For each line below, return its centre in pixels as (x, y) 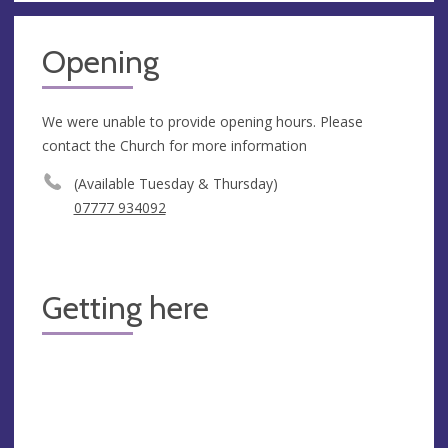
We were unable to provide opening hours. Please (202, 121)
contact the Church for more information (174, 145)
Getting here (125, 307)
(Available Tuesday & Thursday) (175, 183)
